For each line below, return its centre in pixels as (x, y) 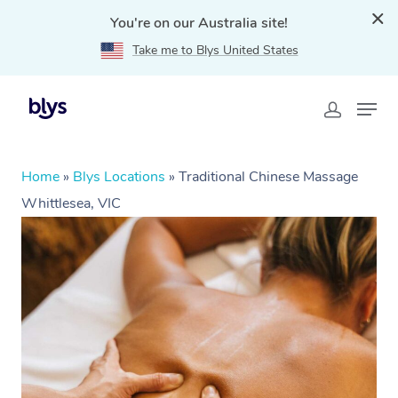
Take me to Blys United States (215, 50)
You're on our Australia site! (199, 23)
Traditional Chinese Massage (268, 177)
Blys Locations (119, 177)
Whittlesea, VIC (71, 203)
